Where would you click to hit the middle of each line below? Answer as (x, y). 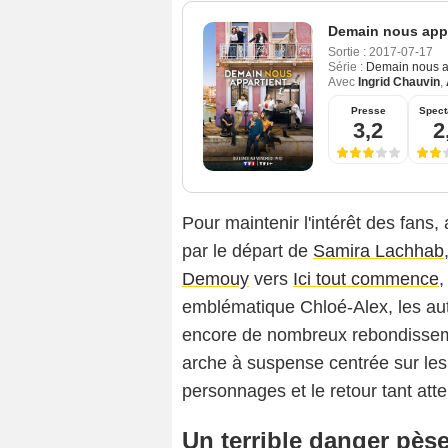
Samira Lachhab (378, 251)
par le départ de (247, 251)
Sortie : (347, 52)
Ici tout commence (366, 279)
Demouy (215, 279)
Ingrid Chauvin (399, 82)
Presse (368, 111)
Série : (345, 67)
